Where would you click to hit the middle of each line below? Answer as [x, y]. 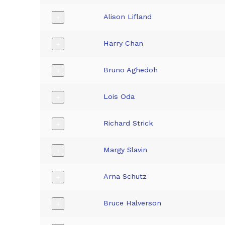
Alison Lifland [128, 17]
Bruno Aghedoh [131, 70]
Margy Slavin [126, 150]
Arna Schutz [125, 177]
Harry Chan [124, 43]
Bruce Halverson [133, 203]
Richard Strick [129, 123]
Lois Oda [119, 97]
